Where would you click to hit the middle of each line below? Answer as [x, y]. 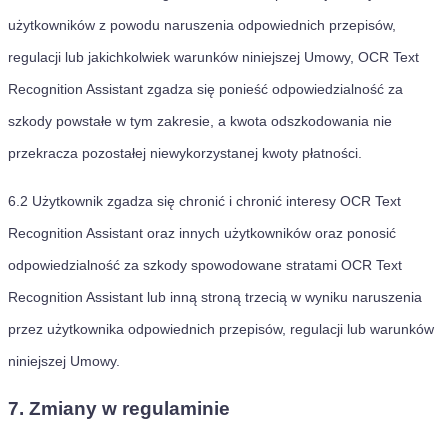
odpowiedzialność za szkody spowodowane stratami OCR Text [205, 265]
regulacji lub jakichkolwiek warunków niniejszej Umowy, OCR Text [213, 57]
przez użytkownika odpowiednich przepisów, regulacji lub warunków [221, 329]
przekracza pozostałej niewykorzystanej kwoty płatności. [185, 153]
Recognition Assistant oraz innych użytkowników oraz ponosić [202, 233]
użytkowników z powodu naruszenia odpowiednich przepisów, [202, 25]
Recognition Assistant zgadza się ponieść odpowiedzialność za [205, 89]
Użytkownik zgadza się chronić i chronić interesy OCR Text [216, 201]
